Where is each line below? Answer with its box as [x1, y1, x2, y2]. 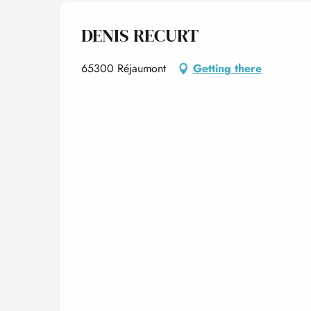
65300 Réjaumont [81, 60, 166, 77]
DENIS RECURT [81, 23, 199, 49]
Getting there [193, 60, 262, 77]
